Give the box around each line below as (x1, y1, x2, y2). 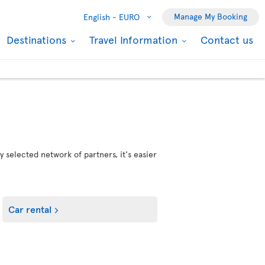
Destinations (7, 32, 69, 47)
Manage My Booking (174, 11, 247, 22)
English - (83, 11, 117, 22)
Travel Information (89, 32, 180, 47)
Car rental (8, 202, 52, 215)
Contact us (201, 32, 253, 47)
